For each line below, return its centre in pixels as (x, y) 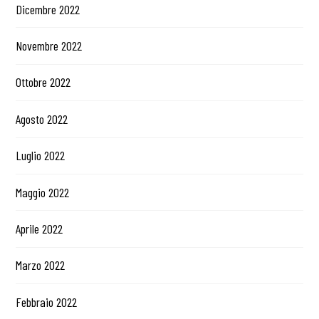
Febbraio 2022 (47, 302)
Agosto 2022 (42, 119)
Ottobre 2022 (43, 82)
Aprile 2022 (40, 228)
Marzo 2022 (41, 265)
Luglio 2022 (41, 156)
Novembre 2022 (49, 46)
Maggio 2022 (43, 192)
